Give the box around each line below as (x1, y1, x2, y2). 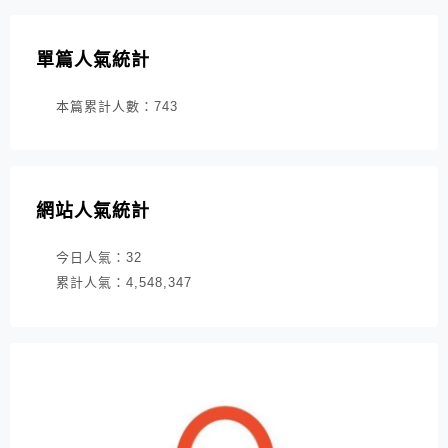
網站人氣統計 (36, 201, 150, 222)
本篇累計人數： (56, 99, 154, 115)
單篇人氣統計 (36, 50, 150, 71)
